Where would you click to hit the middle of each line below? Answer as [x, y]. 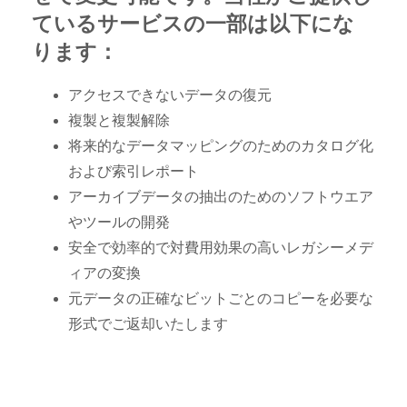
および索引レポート [134, 172]
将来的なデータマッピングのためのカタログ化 [221, 146]
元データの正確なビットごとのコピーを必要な [221, 299]
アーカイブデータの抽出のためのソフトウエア [221, 197]
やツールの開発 [119, 223]
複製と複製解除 [119, 121]
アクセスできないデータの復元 [170, 95]
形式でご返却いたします [148, 324]
